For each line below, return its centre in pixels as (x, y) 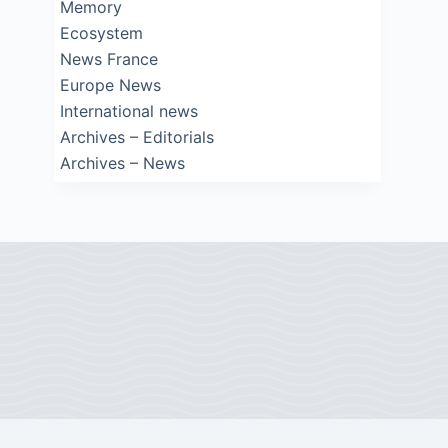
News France (109, 58)
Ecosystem (102, 32)
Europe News (111, 84)
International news (129, 110)
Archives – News (123, 162)
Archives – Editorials (137, 136)
